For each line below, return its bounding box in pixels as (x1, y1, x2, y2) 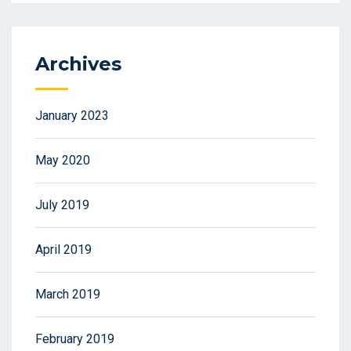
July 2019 (35, 197, 89, 213)
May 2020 (35, 153, 90, 168)
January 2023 (35, 108, 109, 124)
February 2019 (35, 331, 114, 347)
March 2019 (35, 287, 100, 302)
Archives (35, 52, 121, 76)
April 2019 (35, 242, 92, 258)
